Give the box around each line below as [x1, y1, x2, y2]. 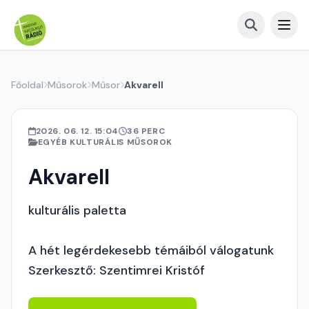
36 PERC [126, 126, 166, 137]
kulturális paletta [28, 202, 126, 219]
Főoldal [11, 79, 43, 91]
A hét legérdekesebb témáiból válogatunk [28, 242, 274, 259]
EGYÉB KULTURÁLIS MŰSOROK [37, 137, 172, 148]
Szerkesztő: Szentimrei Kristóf [28, 262, 205, 279]
